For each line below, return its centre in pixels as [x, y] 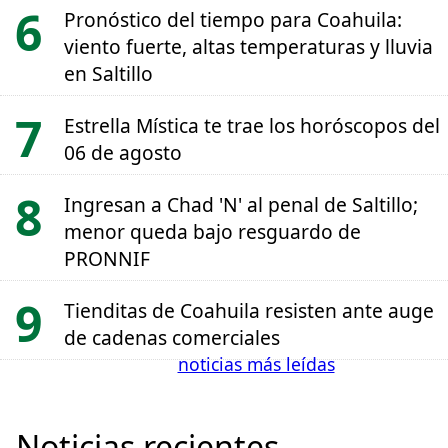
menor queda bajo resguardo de [212, 232]
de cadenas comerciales [172, 338]
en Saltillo [108, 74]
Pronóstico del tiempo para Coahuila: [233, 20]
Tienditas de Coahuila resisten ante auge [249, 311]
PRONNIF [107, 259]
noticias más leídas [256, 363]
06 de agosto [123, 153]
